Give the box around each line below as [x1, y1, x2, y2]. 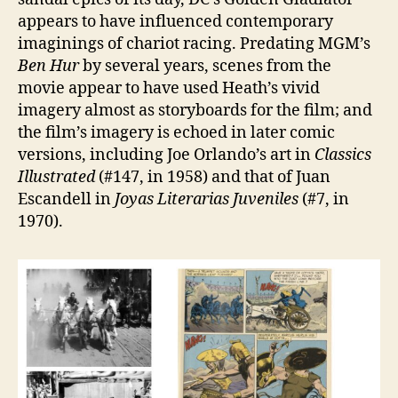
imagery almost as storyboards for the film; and [18, 99, 372, 121]
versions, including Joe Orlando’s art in [18, 144, 314, 165]
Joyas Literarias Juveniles [115, 188, 298, 210]
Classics [314, 144, 371, 165]
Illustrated [18, 166, 95, 187]
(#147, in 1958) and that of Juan [95, 166, 330, 187]
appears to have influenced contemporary [18, 11, 333, 32]
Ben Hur [18, 55, 79, 76]
